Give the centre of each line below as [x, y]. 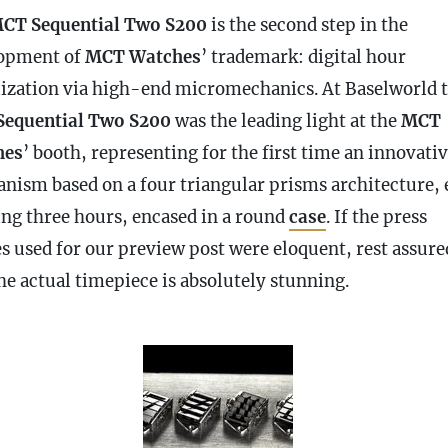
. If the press [376, 216]
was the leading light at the [286, 120]
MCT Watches [143, 56]
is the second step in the [307, 24]
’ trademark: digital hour [303, 56]
